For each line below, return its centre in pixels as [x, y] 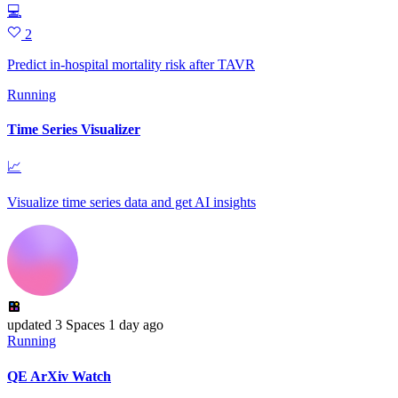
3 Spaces [78, 325]
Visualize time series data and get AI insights [131, 203]
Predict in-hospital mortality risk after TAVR [131, 64]
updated [29, 325]
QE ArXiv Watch [59, 376]
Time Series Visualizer [74, 130]
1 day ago [136, 325]
